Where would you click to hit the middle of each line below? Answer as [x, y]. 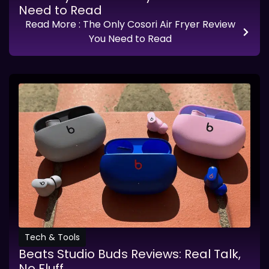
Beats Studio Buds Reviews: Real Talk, [130, 254]
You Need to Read [130, 39]
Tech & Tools [52, 237]
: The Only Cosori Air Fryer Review [157, 25]
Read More [52, 25]
